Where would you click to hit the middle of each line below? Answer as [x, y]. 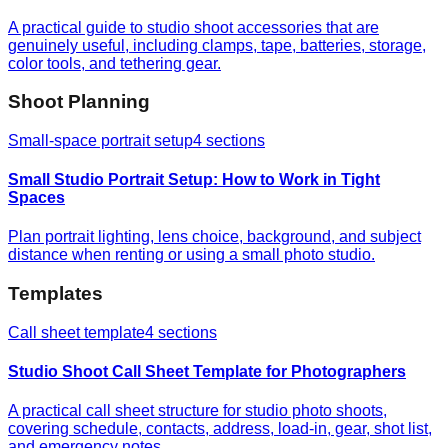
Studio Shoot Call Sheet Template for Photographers [207, 372]
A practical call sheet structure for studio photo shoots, [197, 411]
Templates [55, 294]
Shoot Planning [79, 102]
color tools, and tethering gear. [114, 63]
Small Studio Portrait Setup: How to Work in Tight [194, 180]
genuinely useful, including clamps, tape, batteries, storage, [217, 45]
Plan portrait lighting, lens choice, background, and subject [214, 237]
